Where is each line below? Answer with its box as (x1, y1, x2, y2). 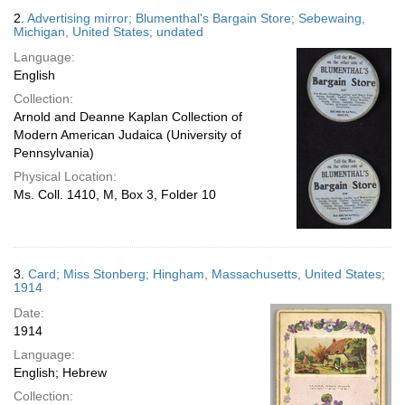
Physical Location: (14, 169, 117, 184)
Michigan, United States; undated (14, 24, 203, 39)
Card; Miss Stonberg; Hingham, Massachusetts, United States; (28, 267, 385, 281)
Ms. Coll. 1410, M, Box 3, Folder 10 (14, 187, 216, 202)
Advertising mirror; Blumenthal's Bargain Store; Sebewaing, (27, 11, 365, 25)
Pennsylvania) (14, 146, 94, 160)
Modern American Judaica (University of (14, 127, 241, 142)
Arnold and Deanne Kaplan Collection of (14, 109, 242, 124)
